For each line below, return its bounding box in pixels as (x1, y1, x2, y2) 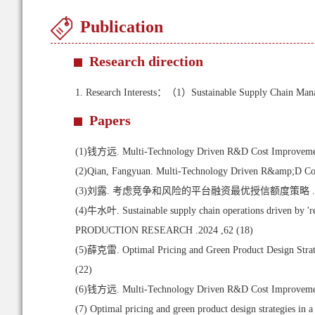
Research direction (89, 53, 203, 69)
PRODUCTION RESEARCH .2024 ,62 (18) (75, 225, 253, 236)
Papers (89, 112, 131, 128)
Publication (80, 18, 163, 36)
